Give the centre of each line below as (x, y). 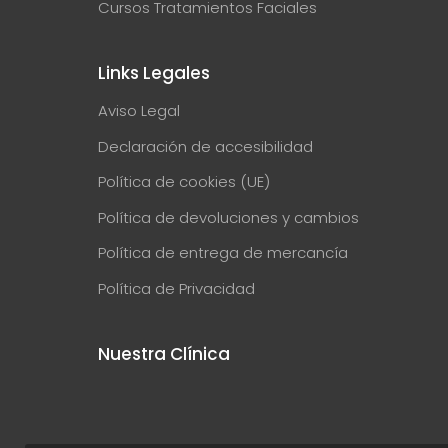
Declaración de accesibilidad (205, 146)
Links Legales (154, 73)
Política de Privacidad (176, 288)
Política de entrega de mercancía (223, 253)
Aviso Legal (139, 111)
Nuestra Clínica (164, 354)
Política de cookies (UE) (184, 182)
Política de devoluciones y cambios (228, 217)
